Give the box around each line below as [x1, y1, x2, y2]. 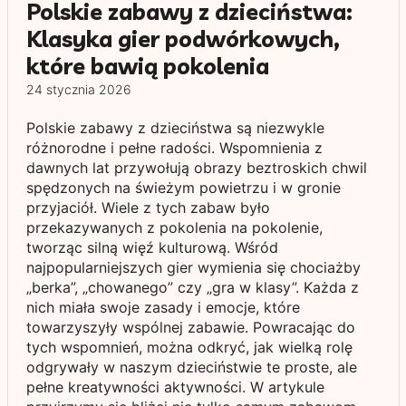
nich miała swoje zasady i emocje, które [25, 298, 300, 316]
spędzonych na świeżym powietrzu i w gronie [25, 179, 341, 197]
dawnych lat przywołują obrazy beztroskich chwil [25, 159, 367, 177]
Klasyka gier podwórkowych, [25, 24, 340, 53]
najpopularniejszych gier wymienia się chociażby [25, 258, 361, 276]
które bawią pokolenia [25, 52, 269, 80]
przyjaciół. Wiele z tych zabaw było [25, 198, 270, 217]
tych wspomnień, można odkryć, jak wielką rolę [25, 338, 353, 356]
